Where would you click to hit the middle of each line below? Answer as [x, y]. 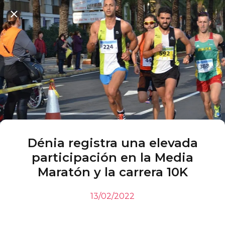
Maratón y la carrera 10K [113, 172]
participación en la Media [113, 157]
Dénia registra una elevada [113, 143]
